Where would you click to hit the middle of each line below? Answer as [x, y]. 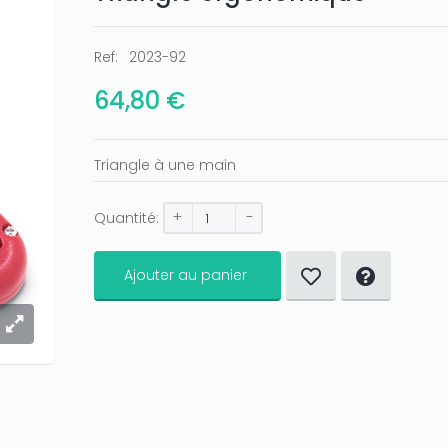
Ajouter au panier [185, 275]
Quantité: [126, 218]
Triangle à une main [165, 165]
